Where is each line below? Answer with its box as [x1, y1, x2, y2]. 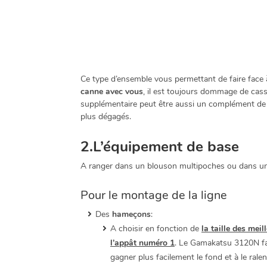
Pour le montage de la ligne [80, 187, 227, 204]
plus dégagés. [80, 111, 131, 123]
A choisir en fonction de [110, 223, 201, 235]
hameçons [112, 209, 151, 221]
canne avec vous [80, 86, 143, 98]
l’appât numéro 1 [110, 237, 175, 249]
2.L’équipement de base [80, 136, 239, 157]
